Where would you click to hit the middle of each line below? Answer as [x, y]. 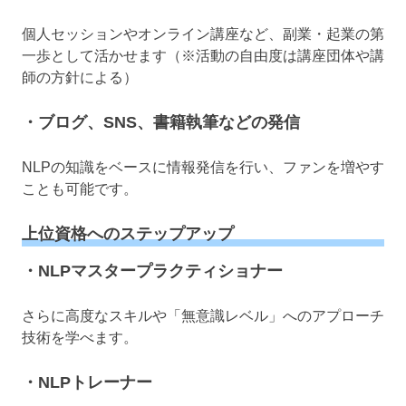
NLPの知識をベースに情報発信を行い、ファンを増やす [203, 168]
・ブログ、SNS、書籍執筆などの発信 [161, 123]
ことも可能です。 [80, 189]
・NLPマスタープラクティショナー [152, 271]
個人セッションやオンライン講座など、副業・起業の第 [203, 34]
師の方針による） [80, 78]
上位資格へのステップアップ [128, 234]
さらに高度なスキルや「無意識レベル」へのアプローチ [203, 315]
